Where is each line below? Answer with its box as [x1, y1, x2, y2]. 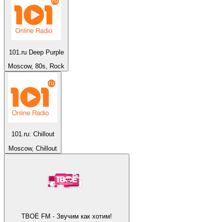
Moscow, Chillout [8, 144, 57, 152]
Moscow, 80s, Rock [8, 62, 64, 70]
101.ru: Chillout [11, 130, 55, 138]
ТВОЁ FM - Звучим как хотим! [21, 212, 112, 220]
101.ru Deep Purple [8, 48, 64, 56]
